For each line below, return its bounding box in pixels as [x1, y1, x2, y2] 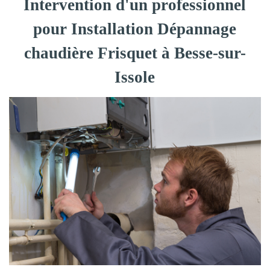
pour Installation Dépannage [33, 20, 237, 38]
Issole [115, 68, 155, 86]
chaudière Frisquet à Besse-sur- [24, 44, 246, 62]
